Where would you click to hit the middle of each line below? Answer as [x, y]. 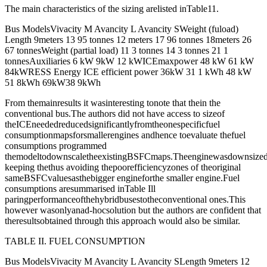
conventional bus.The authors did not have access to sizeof [115, 114]
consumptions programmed [56, 146]
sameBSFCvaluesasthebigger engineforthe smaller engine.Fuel [122, 178]
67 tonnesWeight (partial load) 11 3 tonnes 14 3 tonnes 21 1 [117, 51]
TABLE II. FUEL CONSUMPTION [75, 241]
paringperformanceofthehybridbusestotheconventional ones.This [125, 200]
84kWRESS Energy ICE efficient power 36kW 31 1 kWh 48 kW [128, 72]
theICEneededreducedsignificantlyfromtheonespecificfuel [112, 125]
